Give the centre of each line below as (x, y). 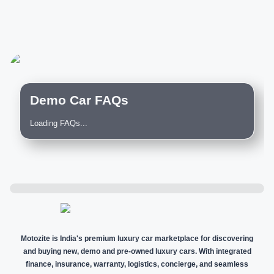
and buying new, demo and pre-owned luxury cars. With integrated (137, 251)
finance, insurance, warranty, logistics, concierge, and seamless (137, 264)
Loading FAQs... (59, 124)
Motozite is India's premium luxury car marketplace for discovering (137, 239)
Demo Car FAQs (79, 100)
